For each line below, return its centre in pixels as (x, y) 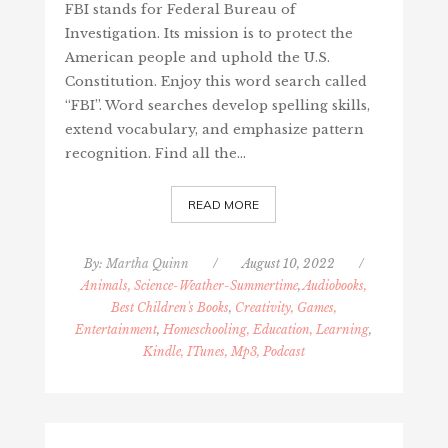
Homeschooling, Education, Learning (266, 329)
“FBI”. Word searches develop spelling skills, (217, 105)
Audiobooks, (334, 285)
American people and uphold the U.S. (197, 57)
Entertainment (116, 329)
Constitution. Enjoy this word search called (215, 81)
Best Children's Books (169, 307)
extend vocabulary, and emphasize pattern (214, 129)
